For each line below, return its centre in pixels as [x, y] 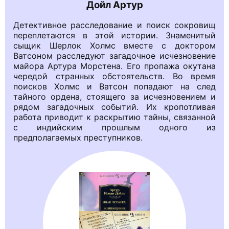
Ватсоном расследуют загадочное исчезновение [114, 55]
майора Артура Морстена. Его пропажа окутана [114, 66]
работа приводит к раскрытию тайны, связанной [114, 117]
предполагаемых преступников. [78, 137]
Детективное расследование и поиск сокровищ [114, 25]
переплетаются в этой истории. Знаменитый [114, 35]
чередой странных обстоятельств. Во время [114, 76]
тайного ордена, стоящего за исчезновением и [114, 96]
